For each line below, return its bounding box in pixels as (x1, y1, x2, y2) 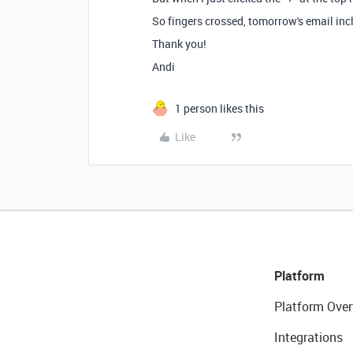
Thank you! (152, 35, 206, 51)
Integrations (273, 328, 343, 346)
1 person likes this (175, 100, 264, 116)
